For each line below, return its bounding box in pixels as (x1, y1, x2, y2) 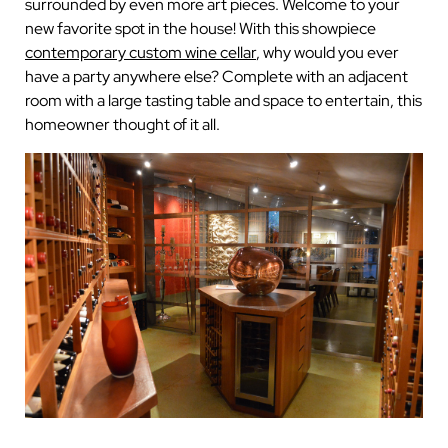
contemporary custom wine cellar (25, 42, 256, 63)
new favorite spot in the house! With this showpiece (25, 18, 376, 39)
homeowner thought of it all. (25, 114, 220, 135)
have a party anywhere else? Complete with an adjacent (25, 66, 408, 87)
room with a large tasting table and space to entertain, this (25, 90, 422, 111)
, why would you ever (256, 42, 399, 63)
